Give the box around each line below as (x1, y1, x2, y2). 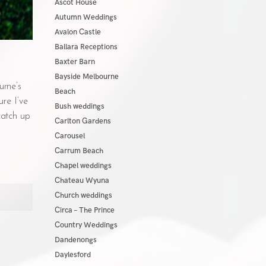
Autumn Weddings (54, 12, 117, 22)
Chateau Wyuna (54, 176, 109, 185)
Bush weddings (54, 102, 104, 111)
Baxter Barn (54, 57, 95, 66)
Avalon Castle (54, 27, 101, 37)
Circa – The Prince (54, 205, 115, 215)
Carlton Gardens (54, 116, 111, 126)
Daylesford (54, 250, 91, 259)
